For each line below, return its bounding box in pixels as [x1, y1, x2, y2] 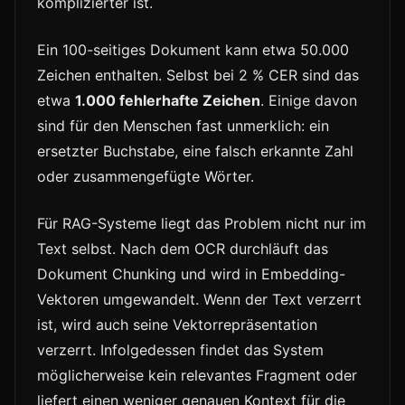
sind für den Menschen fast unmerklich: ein [37, 117, 329, 136]
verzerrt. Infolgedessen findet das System [37, 341, 324, 360]
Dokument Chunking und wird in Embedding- [37, 265, 345, 284]
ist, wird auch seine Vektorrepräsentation [37, 316, 317, 334]
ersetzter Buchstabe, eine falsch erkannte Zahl [37, 142, 353, 161]
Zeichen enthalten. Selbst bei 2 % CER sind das [37, 66, 359, 85]
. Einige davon [260, 91, 357, 110]
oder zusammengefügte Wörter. [37, 167, 254, 186]
